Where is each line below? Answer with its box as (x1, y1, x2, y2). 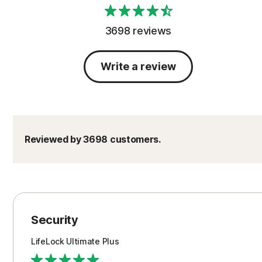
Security (31, 213, 78, 227)
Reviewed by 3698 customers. (25, 133, 161, 145)
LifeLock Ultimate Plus (31, 236, 119, 246)
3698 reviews (105, 25, 172, 37)
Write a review (101, 60, 176, 73)
